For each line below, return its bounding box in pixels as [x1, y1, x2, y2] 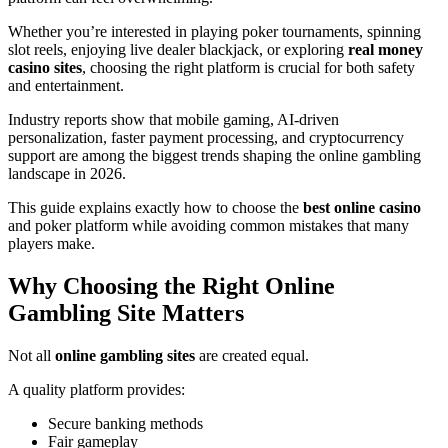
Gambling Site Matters [8, 300, 244, 327]
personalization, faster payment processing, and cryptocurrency [8, 129, 404, 147]
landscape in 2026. [8, 165, 126, 183]
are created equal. [195, 347, 309, 365]
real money [348, 41, 423, 59]
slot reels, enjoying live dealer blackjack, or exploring [8, 41, 348, 59]
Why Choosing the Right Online [8, 273, 335, 300]
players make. [8, 235, 95, 253]
